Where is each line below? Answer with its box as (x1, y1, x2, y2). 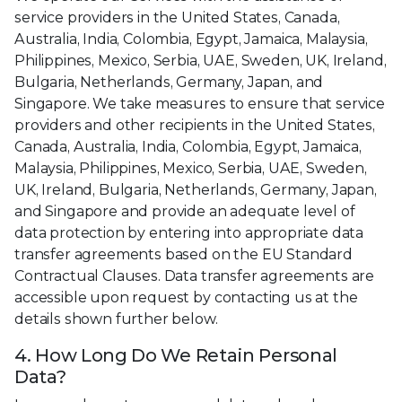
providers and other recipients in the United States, (14, 116, 375, 134)
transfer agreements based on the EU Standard (14, 245, 353, 263)
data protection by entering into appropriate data (14, 223, 364, 241)
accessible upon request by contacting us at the (14, 288, 358, 306)
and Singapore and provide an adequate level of (14, 202, 355, 220)
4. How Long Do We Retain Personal (14, 344, 338, 366)
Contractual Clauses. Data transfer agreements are (14, 267, 375, 284)
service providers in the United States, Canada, (14, 8, 340, 26)
